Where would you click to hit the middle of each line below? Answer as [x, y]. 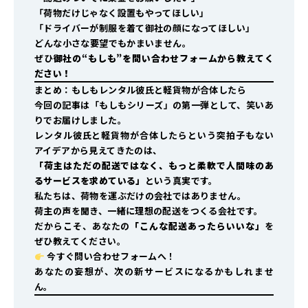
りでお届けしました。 [80, 120]
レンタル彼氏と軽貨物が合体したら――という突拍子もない [154, 135]
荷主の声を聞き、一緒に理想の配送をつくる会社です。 [149, 211]
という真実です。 [181, 181]
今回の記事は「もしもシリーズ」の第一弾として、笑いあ [154, 105]
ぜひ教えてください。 [80, 241]
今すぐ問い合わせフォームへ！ [110, 256]
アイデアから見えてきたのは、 [98, 151]
